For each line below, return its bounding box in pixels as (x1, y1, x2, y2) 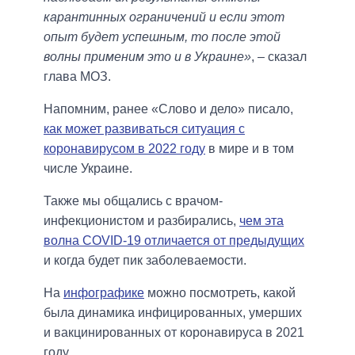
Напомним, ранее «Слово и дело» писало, (44, 101, 293, 116)
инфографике (63, 285, 144, 300)
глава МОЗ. (44, 69, 111, 83)
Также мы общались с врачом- (44, 193, 223, 208)
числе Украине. (44, 161, 132, 175)
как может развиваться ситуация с (44, 121, 245, 136)
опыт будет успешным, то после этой (44, 29, 281, 44)
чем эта (239, 213, 284, 227)
